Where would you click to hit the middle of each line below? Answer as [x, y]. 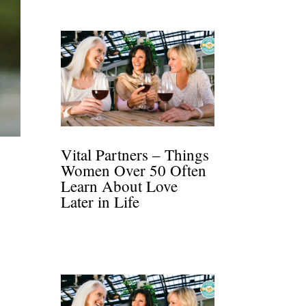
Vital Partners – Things [135, 155]
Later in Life [100, 202]
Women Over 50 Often [134, 170]
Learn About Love [120, 186]
